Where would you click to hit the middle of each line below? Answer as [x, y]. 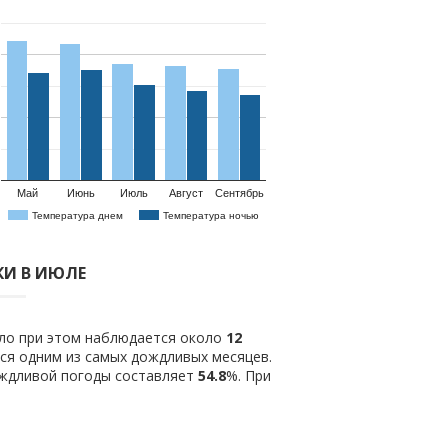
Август [186, 193]
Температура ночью [211, 215]
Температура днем [77, 215]
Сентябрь [239, 193]
